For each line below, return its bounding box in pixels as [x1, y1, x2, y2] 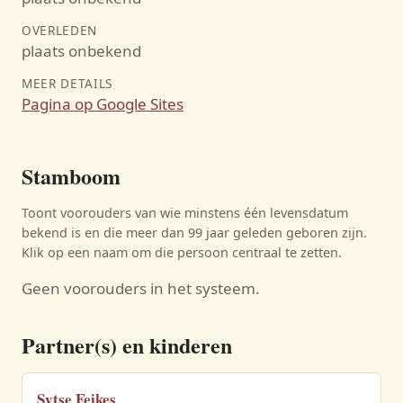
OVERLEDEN [22, 22, 98, 39]
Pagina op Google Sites [22, 94, 184, 114]
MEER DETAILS [22, 75, 113, 92]
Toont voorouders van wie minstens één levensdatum [22, 204, 348, 221]
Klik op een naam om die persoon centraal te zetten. [22, 244, 342, 261]
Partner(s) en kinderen [22, 329, 232, 361]
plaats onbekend [22, 40, 141, 61]
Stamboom [22, 160, 121, 192]
